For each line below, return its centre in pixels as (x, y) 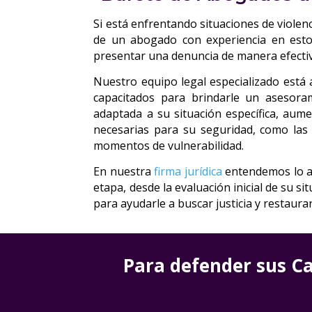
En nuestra (124, 171)
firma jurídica (188, 171)
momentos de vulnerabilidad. (169, 145)
